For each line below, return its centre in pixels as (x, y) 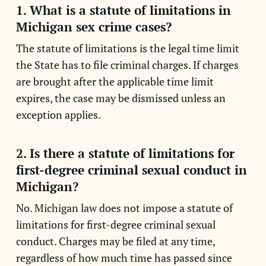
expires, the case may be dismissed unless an (121, 98)
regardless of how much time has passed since (124, 258)
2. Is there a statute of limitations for (125, 153)
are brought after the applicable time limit (115, 81)
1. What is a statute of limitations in (123, 10)
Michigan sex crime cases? (94, 27)
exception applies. (58, 115)
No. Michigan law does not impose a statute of (124, 208)
